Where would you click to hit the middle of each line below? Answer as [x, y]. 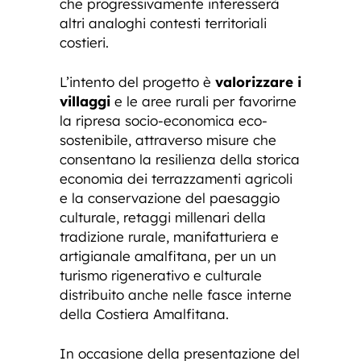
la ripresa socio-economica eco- [164, 120]
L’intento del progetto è [137, 81]
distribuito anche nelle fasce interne [176, 294]
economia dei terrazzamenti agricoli [176, 178]
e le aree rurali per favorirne [203, 101]
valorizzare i [258, 81]
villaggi [85, 101]
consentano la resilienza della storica [180, 159]
